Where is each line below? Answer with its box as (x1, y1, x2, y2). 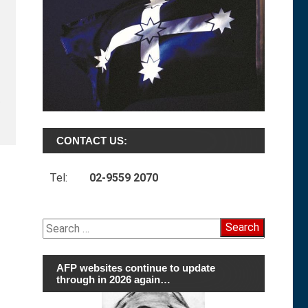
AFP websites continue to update (56, 262, 215, 274)
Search (41, 218, 76, 232)
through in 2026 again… (56, 274, 170, 286)
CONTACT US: (56, 135, 127, 147)
